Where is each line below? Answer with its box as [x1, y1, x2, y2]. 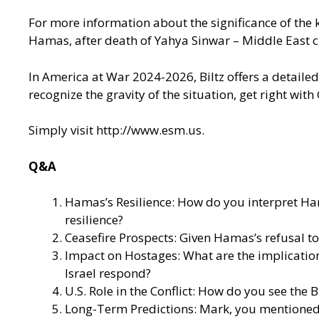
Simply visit [28, 122, 96, 139]
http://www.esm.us [96, 122, 202, 139]
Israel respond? [65, 265, 151, 282]
